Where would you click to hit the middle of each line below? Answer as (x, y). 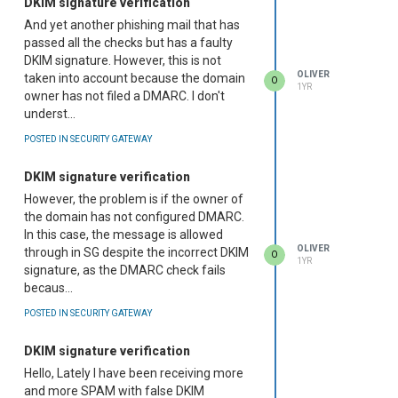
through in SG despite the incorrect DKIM (136, 253)
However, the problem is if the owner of (134, 199)
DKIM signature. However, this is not (123, 61)
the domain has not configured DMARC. (134, 217)
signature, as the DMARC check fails (125, 271)
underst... (50, 114)
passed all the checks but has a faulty (128, 43)
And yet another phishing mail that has (132, 25)
